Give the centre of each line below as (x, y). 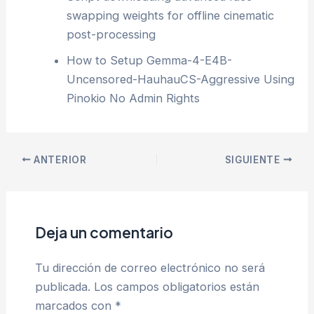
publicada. (62, 287)
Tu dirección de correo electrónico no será (150, 268)
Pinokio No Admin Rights (133, 98)
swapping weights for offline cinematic (170, 16)
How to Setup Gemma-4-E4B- (149, 61)
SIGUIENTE (254, 159)
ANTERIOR (59, 159)
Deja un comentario (104, 232)
